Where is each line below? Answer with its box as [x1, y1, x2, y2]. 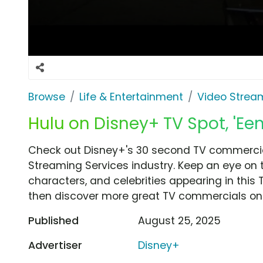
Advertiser [28, 238, 82, 252]
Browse [28, 89, 65, 104]
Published [28, 213, 79, 228]
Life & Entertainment [79, 89, 183, 104]
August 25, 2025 [138, 213, 221, 228]
